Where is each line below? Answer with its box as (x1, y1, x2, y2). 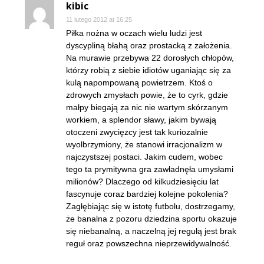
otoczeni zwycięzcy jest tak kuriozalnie (66, 127, 208, 137)
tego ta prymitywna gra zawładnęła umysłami (66, 164, 233, 174)
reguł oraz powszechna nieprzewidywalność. (66, 239, 232, 248)
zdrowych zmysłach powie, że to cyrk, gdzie (66, 90, 228, 100)
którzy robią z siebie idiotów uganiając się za (66, 65, 231, 75)
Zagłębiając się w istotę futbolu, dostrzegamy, (66, 202, 235, 211)
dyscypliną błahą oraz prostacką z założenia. (66, 41, 232, 50)
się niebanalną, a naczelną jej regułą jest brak (66, 226, 236, 236)
